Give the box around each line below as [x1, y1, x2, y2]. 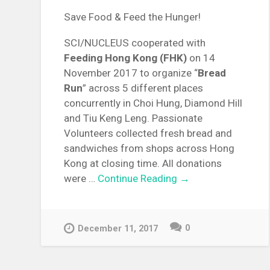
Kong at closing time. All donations [64, 157, 222, 170]
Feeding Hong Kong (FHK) [64, 52, 187, 64]
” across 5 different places [83, 82, 204, 95]
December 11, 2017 [78, 224, 159, 234]
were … [64, 172, 98, 185]
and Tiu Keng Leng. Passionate [64, 112, 203, 125]
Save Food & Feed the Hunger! [64, 10, 201, 23]
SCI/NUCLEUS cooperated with [64, 37, 206, 49]
